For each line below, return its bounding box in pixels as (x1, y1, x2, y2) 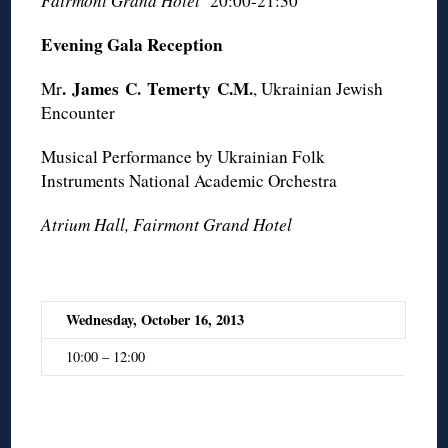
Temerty (147, 75, 212, 101)
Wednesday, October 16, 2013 (66, 308, 245, 330)
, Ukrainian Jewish (253, 76, 384, 100)
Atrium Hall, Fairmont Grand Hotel (41, 212, 293, 236)
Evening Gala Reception (41, 31, 224, 57)
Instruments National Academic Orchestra (41, 168, 338, 192)
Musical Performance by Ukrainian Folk (41, 144, 326, 168)
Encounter (41, 100, 116, 124)
